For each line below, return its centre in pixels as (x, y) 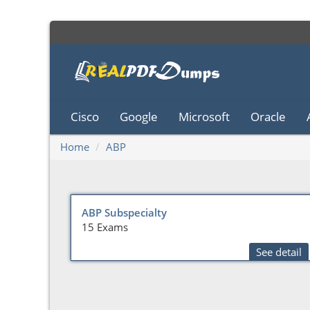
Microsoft (204, 117)
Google (139, 117)
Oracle (268, 117)
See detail (279, 252)
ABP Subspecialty (124, 212)
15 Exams (105, 227)
